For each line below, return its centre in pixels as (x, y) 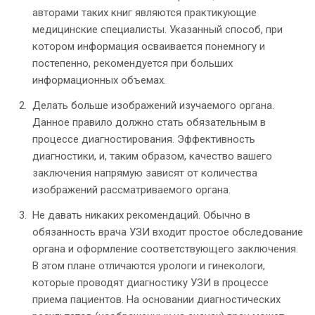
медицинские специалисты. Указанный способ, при (157, 30)
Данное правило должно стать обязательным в (149, 123)
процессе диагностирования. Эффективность (144, 140)
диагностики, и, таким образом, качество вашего (152, 156)
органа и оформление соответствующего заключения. (165, 249)
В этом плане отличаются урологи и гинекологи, (149, 266)
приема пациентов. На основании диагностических (156, 300)
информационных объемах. (99, 81)
